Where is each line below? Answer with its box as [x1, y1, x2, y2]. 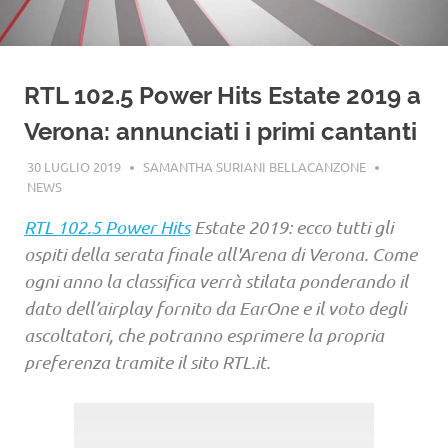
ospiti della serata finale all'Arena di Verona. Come [24, 242, 417, 265]
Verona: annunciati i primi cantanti [24, 117, 417, 146]
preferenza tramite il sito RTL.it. [24, 350, 270, 373]
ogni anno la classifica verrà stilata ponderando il [24, 269, 408, 292]
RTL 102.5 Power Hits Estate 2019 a [24, 81, 421, 110]
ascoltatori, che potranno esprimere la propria [24, 323, 384, 346]
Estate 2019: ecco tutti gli [190, 215, 393, 238]
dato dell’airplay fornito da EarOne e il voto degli [24, 296, 406, 319]
